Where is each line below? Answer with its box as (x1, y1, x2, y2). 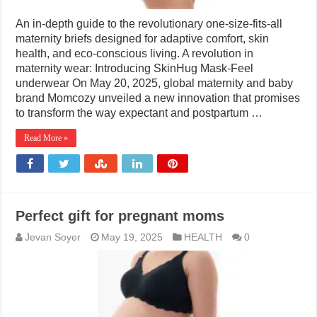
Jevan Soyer (25, 232, 81, 243)
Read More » (24, 133, 69, 144)
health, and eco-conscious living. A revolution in (16, 47, 254, 60)
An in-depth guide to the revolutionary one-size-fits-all (16, 18, 283, 30)
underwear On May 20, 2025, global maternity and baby (16, 77, 294, 90)
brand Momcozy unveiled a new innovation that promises (16, 92, 301, 105)
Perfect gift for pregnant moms (16, 208, 225, 224)
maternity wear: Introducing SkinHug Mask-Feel (16, 62, 254, 75)
